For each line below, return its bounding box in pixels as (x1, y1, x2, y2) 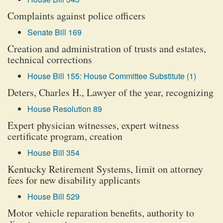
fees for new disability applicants (7, 173, 140, 187)
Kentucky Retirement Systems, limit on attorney (7, 162, 203, 176)
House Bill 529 (27, 191, 80, 202)
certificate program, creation (7, 129, 122, 143)
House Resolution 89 (27, 103, 102, 114)
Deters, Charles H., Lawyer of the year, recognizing (7, 86, 214, 99)
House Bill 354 (27, 147, 80, 158)
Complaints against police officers (7, 9, 145, 22)
